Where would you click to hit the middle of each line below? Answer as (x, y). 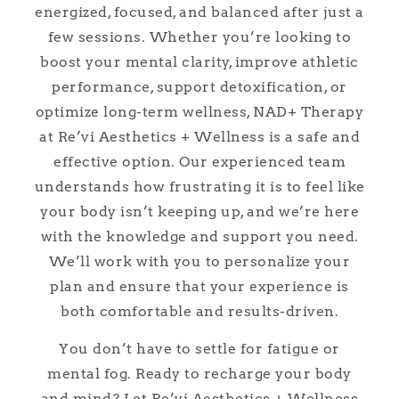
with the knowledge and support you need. (199, 237)
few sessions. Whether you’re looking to (199, 37)
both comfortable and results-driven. (199, 312)
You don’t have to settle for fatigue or (199, 349)
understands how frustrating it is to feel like (199, 187)
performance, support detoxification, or (199, 87)
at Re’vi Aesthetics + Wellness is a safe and (199, 137)
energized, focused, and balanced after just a (199, 12)
